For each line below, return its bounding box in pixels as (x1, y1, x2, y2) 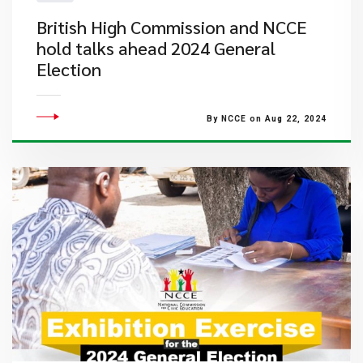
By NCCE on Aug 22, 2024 (206, 114, 327, 123)
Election (36, 58, 101, 80)
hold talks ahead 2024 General (36, 36, 275, 59)
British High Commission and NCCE (36, 15, 307, 38)
